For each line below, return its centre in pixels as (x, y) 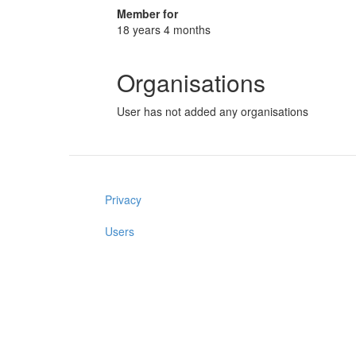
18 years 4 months (164, 29)
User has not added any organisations (213, 111)
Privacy (123, 199)
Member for (147, 14)
